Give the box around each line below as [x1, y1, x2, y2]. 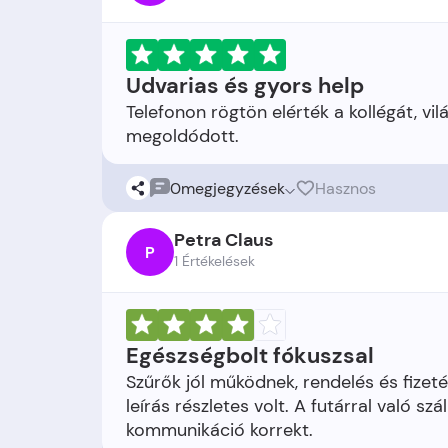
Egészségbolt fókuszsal [126, 341, 374, 370]
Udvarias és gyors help [126, 71, 364, 100]
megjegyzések [181, 177, 285, 199]
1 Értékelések [174, 252, 255, 270]
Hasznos [315, 177, 376, 199]
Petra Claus [174, 228, 273, 252]
